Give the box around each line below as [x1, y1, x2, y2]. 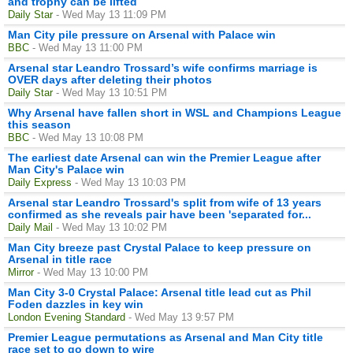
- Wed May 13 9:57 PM [128, 310, 234, 323]
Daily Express [8, 176, 72, 188]
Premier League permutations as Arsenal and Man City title [8, 330, 323, 344]
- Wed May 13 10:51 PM [56, 86, 167, 98]
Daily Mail [8, 221, 53, 233]
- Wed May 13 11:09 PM [56, 8, 166, 20]
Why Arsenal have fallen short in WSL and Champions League [8, 106, 341, 119]
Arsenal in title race [8, 252, 112, 266]
